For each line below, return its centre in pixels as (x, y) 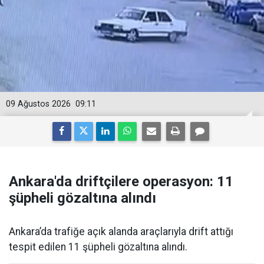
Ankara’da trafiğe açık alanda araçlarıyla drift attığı (121, 232)
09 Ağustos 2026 (38, 104)
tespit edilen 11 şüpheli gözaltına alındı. (98, 247)
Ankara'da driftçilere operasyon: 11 (121, 181)
